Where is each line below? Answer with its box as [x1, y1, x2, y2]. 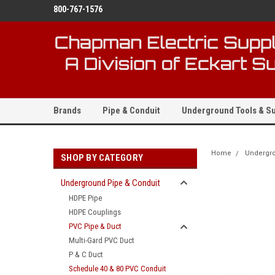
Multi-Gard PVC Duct [69, 236, 134, 245]
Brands [53, 105, 81, 116]
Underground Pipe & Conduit [61, 177, 160, 188]
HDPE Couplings [69, 207, 121, 217]
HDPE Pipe [69, 193, 102, 203]
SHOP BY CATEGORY [61, 152, 143, 163]
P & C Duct [69, 250, 103, 259]
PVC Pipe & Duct [69, 222, 122, 231]
